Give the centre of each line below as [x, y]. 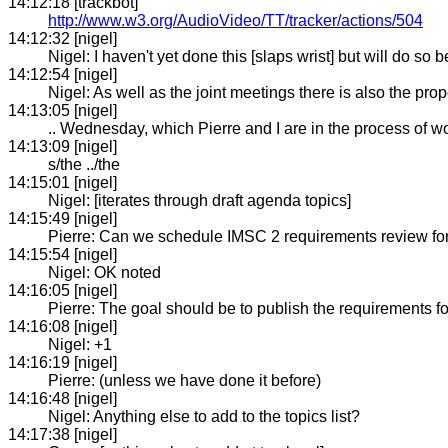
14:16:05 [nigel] [62, 290]
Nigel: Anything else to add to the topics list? [204, 416]
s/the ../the [84, 164]
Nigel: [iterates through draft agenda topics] [199, 200]
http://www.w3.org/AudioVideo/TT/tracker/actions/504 [235, 20]
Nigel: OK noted [104, 272]
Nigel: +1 [80, 344]
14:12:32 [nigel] [62, 38]
